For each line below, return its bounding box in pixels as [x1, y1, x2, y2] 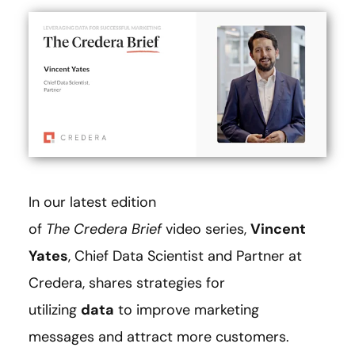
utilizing [29, 300, 81, 319]
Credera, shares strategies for [29, 273, 225, 292]
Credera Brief [74, 219, 166, 239]
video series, [166, 219, 250, 239]
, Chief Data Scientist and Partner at [68, 246, 302, 265]
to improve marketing [114, 300, 259, 319]
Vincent [250, 219, 306, 239]
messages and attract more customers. [29, 326, 289, 346]
